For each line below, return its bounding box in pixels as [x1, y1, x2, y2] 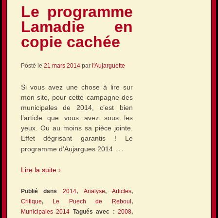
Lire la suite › [20, 166, 61, 174]
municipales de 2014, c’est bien [20, 103, 133, 111]
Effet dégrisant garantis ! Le [20, 134, 133, 142]
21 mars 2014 [43, 62, 80, 70]
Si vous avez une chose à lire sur [20, 83, 133, 91]
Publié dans [20, 187, 63, 195]
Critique [20, 198, 42, 205]
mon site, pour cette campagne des [20, 93, 133, 101]
